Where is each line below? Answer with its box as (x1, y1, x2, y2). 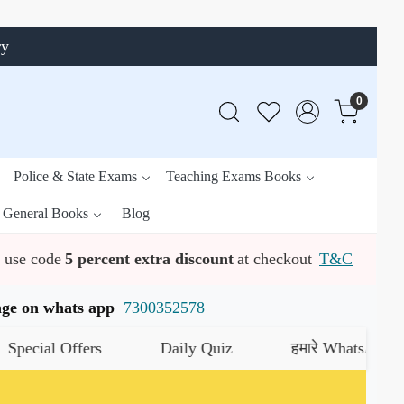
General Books (2, 206, 88, 222)
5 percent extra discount (65, 249, 234, 268)
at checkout (237, 249, 312, 268)
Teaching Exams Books (166, 168, 301, 184)
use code (5, 249, 61, 268)
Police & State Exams (14, 168, 137, 184)
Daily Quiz (107, 339, 180, 358)
